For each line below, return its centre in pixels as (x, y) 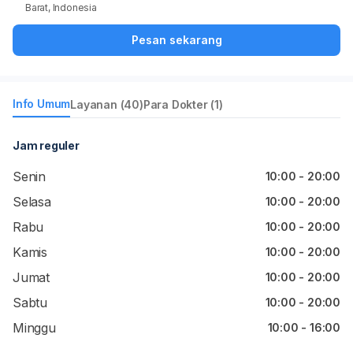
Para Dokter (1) (183, 104)
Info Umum (42, 104)
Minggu (34, 328)
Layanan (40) (107, 104)
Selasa (32, 202)
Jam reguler (46, 145)
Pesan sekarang (176, 40)
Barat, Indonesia (61, 7)
